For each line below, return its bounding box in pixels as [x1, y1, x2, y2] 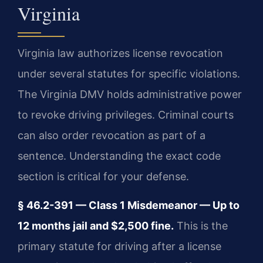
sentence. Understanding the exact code [18, 149, 221, 162]
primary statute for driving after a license [18, 240, 221, 253]
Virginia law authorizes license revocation [18, 46, 223, 59]
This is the [174, 220, 228, 232]
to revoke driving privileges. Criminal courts [18, 108, 234, 121]
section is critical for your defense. [18, 170, 189, 183]
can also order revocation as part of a [18, 129, 205, 141]
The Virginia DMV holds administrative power [18, 87, 242, 100]
